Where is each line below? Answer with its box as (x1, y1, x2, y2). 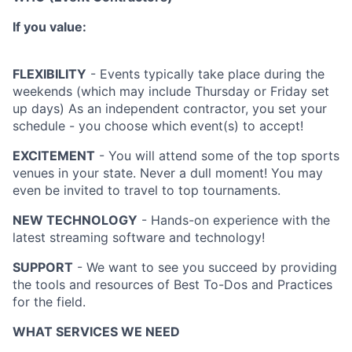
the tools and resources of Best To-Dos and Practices (13, 277, 332, 292)
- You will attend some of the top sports (95, 148, 339, 163)
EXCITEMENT (13, 148, 95, 163)
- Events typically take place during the (86, 66, 324, 82)
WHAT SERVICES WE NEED (13, 324, 180, 339)
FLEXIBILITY (13, 66, 86, 82)
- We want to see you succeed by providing (73, 259, 337, 275)
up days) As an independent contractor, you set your (13, 101, 327, 116)
